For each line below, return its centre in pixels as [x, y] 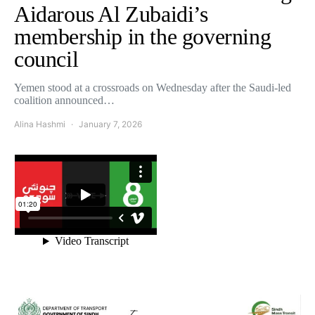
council [46, 59]
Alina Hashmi [40, 124]
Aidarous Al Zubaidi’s [111, 14]
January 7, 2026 [110, 124]
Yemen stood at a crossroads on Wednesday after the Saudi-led [153, 88]
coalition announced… [64, 100]
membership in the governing [143, 37]
